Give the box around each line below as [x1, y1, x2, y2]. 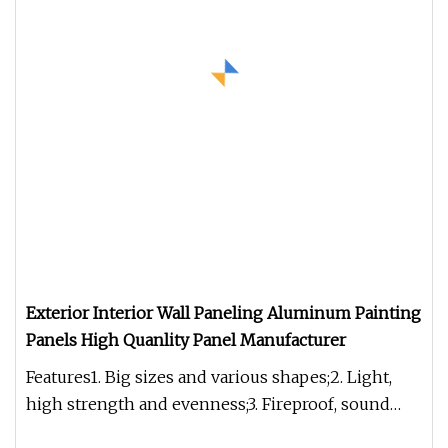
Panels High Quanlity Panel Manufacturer [26, 330, 346, 350]
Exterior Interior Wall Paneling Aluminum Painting [26, 303, 421, 323]
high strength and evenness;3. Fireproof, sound [26, 394, 390, 414]
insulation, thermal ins [26, 421, 202, 441]
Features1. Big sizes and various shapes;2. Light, [26, 367, 392, 387]
